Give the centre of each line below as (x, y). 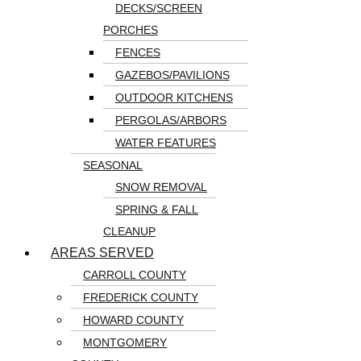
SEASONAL (113, 165)
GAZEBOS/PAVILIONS (172, 75)
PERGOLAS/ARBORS (171, 120)
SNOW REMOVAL (161, 187)
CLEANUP (129, 231)
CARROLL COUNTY (135, 275)
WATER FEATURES (166, 143)
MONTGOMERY (125, 342)
